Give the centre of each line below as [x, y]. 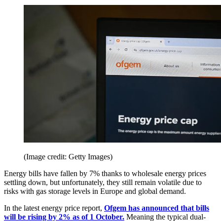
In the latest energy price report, [54, 208]
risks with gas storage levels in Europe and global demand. [95, 191]
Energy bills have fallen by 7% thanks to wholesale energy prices [105, 173]
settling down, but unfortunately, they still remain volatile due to [103, 182]
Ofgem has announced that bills [157, 208]
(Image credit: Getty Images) [68, 156]
